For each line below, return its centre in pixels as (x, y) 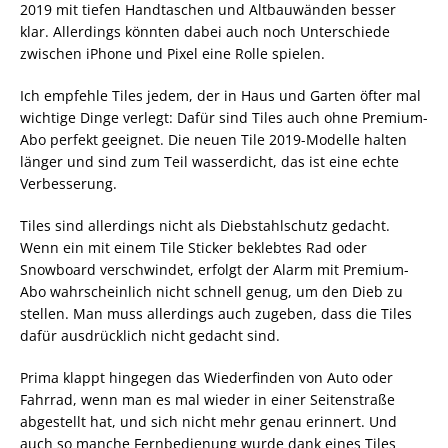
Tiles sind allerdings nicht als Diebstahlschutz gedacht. (205, 225)
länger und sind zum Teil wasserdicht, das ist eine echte (209, 161)
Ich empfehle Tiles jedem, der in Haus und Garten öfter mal (220, 95)
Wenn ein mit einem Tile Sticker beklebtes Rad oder (193, 247)
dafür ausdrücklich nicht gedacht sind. (150, 335)
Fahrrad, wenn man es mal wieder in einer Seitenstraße (207, 399)
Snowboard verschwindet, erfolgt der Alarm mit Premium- (214, 269)
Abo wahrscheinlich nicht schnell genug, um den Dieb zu (211, 291)
